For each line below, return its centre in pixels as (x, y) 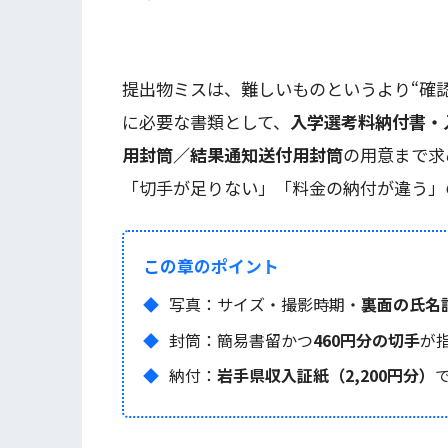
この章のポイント (211, 265)
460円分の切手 (366, 339)
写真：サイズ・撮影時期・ (264, 304)
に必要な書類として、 (206, 122)
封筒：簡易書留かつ (240, 339)
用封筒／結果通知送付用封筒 (232, 155)
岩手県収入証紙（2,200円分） (325, 375)
